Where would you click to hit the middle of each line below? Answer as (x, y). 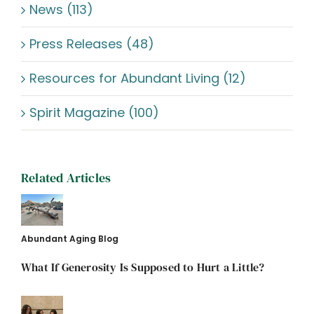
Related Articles (66, 178)
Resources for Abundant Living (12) (138, 78)
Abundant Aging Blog (70, 239)
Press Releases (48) (92, 44)
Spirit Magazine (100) (94, 112)
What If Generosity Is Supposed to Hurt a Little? (143, 267)
